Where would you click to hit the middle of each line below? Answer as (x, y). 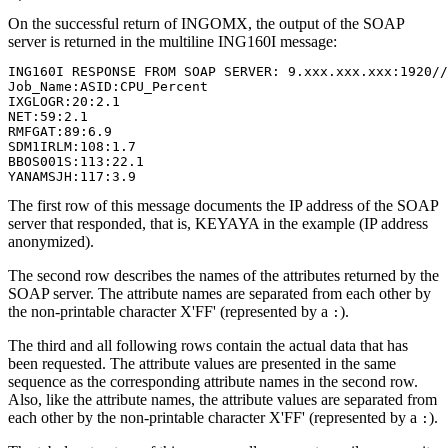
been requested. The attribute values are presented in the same (202, 363)
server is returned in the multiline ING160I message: (172, 41)
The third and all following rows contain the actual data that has (208, 345)
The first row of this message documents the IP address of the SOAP (223, 205)
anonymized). (51, 241)
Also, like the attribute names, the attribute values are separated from (222, 399)
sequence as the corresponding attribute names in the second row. (213, 381)
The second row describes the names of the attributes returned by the (223, 275)
